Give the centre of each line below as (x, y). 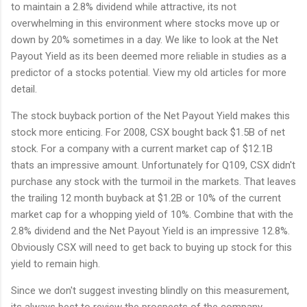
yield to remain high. (56, 263)
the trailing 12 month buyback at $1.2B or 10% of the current (146, 198)
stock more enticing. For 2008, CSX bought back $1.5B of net (148, 132)
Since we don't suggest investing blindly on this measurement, (150, 290)
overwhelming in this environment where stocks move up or (145, 23)
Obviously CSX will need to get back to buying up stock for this (151, 247)
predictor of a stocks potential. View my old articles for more (149, 72)
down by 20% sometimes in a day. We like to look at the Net (145, 39)
